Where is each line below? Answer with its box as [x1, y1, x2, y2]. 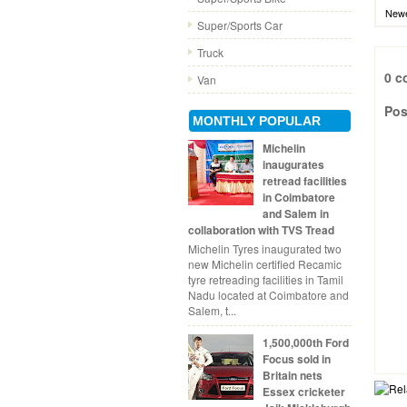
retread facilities [262, 173, 347, 190]
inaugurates [262, 156, 324, 174]
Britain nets [262, 366, 323, 383]
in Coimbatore [262, 189, 335, 206]
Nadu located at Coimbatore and [188, 286, 349, 303]
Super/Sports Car [197, 17, 283, 33]
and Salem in [262, 205, 329, 223]
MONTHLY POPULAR [193, 114, 321, 128]
